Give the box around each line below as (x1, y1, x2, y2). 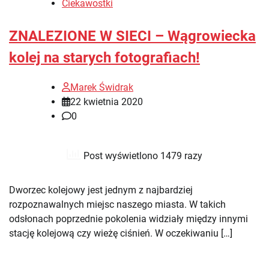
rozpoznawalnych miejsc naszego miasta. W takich (9, 198, 226, 210)
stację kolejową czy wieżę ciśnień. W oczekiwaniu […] (9, 227, 232, 239)
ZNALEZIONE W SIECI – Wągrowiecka (9, 27, 256, 44)
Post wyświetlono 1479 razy (81, 150, 202, 162)
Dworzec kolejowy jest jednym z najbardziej (9, 184, 193, 196)
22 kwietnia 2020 (70, 95, 143, 107)
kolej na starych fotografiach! (9, 49, 200, 66)
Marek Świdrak (70, 81, 133, 93)
